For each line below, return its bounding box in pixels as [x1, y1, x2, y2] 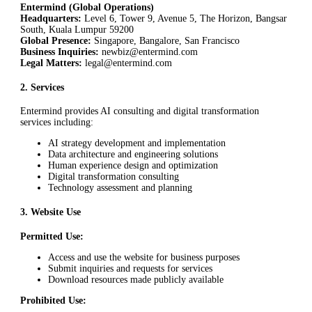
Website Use [31, 207, 81, 218]
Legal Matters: [20, 58, 82, 69]
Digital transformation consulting [48, 171, 179, 182]
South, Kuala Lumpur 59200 [20, 24, 134, 36]
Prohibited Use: [20, 295, 86, 306]
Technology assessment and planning [48, 182, 192, 194]
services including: [20, 117, 93, 128]
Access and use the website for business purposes [48, 251, 240, 263]
